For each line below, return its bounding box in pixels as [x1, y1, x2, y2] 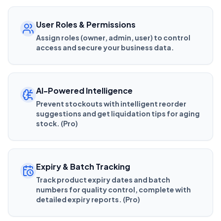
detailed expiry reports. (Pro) [36, 194, 140, 204]
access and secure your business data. [36, 42, 174, 52]
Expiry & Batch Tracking [36, 161, 130, 172]
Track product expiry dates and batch [36, 175, 170, 184]
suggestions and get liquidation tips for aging [36, 109, 200, 118]
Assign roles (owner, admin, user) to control [36, 33, 190, 42]
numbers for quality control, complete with [36, 184, 191, 194]
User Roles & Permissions [36, 19, 136, 30]
